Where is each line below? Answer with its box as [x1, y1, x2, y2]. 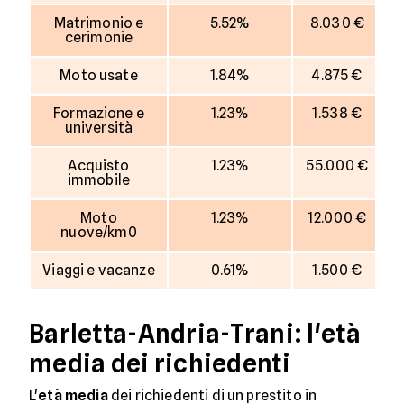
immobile [67, 171, 131, 188]
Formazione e [53, 105, 144, 122]
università [64, 119, 133, 136]
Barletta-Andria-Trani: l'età [29, 318, 361, 349]
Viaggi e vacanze [42, 262, 155, 279]
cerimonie [64, 29, 133, 46]
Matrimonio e [53, 14, 144, 32]
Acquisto [68, 157, 130, 174]
